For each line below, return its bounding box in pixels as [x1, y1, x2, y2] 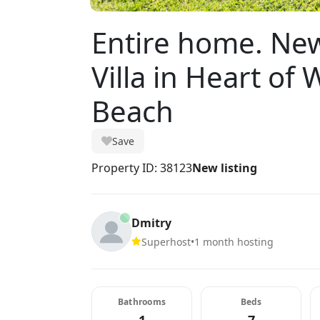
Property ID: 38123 [91, 160, 192, 176]
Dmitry [131, 214, 171, 231]
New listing [192, 160, 257, 176]
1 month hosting [194, 234, 274, 249]
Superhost [141, 234, 191, 249]
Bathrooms [117, 296, 166, 308]
